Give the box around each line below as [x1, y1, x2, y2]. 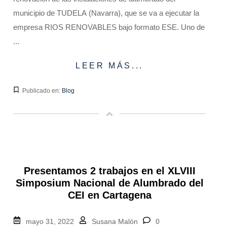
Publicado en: [22, 87, 62, 94]
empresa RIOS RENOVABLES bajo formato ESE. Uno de [13, 22, 205, 31]
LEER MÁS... [75, 61, 143, 70]
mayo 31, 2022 [26, 217, 74, 225]
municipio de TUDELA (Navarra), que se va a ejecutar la [13, 8, 199, 17]
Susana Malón [92, 217, 138, 225]
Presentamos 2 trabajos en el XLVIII [23, 165, 196, 176]
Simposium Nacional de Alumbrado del [15, 177, 204, 188]
